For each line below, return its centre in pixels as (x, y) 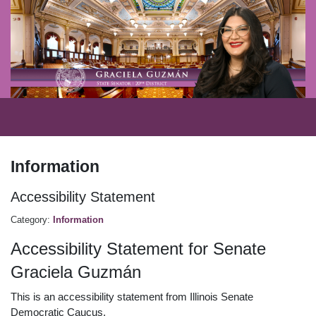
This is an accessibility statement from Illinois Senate (132, 296)
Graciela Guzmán (76, 272)
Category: (32, 220)
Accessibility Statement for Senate (138, 249)
